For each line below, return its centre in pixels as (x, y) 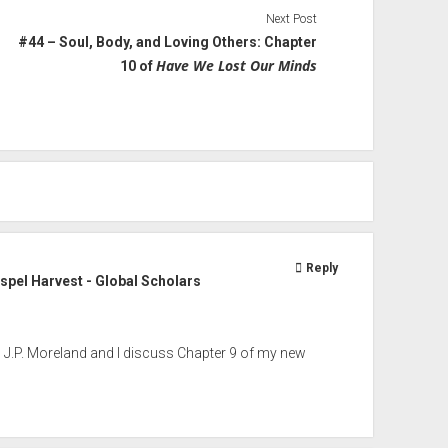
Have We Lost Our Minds (237, 65)
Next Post (292, 18)
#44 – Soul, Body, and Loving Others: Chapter (168, 41)
